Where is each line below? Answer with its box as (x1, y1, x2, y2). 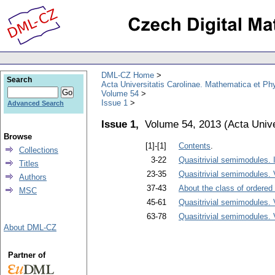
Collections (19, 145, 58, 155)
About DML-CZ (4, 223, 56, 232)
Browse (4, 132, 32, 141)
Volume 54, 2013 (145, 117, 221, 130)
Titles (19, 159, 39, 168)
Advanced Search (7, 99, 64, 107)
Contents (179, 141, 211, 151)
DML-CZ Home (101, 70, 154, 80)
